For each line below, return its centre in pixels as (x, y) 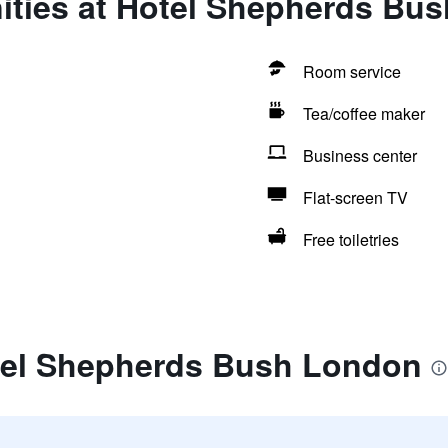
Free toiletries (350, 239)
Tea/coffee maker (363, 113)
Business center (359, 155)
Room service (351, 71)
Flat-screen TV (355, 197)
